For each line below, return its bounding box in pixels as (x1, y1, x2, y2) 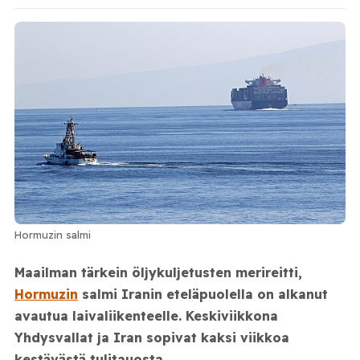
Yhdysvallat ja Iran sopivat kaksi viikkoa (14, 329, 289, 346)
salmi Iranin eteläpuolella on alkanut (77, 285, 328, 302)
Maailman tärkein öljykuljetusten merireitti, (14, 264, 302, 280)
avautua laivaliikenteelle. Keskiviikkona (14, 307, 278, 324)
